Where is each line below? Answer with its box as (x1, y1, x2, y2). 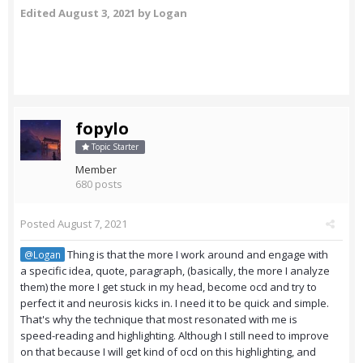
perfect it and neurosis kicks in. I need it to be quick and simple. (20, 296, 329, 311)
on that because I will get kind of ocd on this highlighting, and (20, 344, 316, 360)
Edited (20, 5, 58, 20)
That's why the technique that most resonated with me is (20, 312, 297, 327)
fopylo (75, 117, 129, 140)
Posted (20, 216, 58, 232)
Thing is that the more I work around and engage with (65, 247, 328, 263)
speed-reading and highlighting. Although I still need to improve (20, 328, 329, 344)
